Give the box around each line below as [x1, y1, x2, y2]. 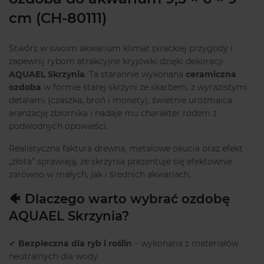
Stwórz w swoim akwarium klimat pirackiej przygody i [9, 43, 233, 54]
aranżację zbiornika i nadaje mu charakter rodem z [9, 108, 217, 119]
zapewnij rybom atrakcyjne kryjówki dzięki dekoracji [9, 56, 223, 67]
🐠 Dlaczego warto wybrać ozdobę [9, 191, 230, 207]
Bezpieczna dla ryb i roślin [18, 238, 132, 249]
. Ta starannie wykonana [85, 69, 186, 80]
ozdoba [9, 82, 41, 93]
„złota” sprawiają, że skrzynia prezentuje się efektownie [9, 156, 232, 167]
